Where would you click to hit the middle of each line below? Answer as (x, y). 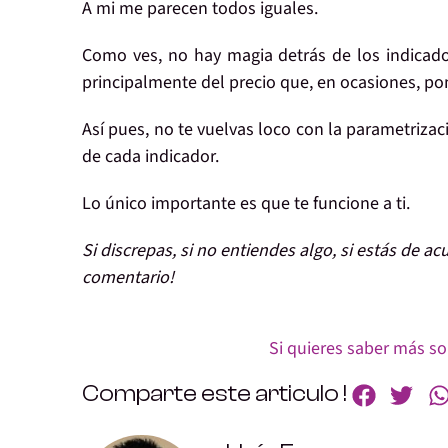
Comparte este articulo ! (214, 394)
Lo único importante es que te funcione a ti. (246, 204)
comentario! (128, 278)
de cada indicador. (150, 157)
